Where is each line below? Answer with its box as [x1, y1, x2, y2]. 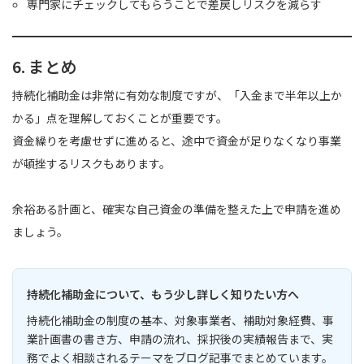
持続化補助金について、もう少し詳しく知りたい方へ [26, 285, 299, 302]
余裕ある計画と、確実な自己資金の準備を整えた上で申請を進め [12, 201, 341, 218]
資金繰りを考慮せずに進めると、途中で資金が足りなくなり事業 [12, 132, 341, 149]
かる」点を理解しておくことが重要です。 [12, 110, 227, 127]
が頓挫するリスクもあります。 [12, 155, 171, 172]
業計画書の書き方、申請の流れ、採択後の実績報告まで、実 [26, 330, 333, 347]
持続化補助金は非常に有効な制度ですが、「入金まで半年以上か [12, 87, 342, 104]
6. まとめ [12, 54, 77, 79]
